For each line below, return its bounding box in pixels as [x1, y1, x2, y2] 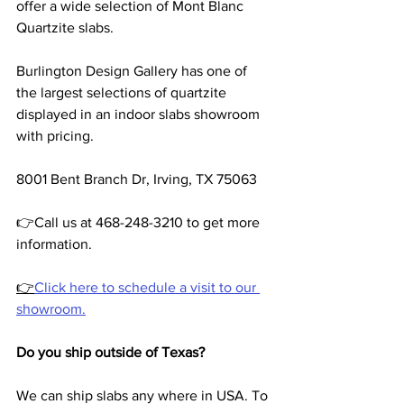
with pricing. [16, 128, 94, 144]
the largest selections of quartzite [16, 85, 230, 101]
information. [16, 236, 92, 252]
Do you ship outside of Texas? [16, 344, 205, 361]
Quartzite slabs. [16, 20, 114, 36]
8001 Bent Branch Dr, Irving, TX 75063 [16, 171, 257, 188]
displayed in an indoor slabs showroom [16, 106, 263, 123]
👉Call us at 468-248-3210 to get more [16, 215, 263, 231]
